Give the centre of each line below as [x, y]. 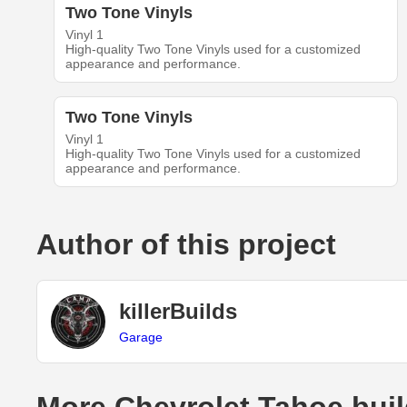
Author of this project [186, 245]
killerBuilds [178, 311]
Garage [141, 337]
